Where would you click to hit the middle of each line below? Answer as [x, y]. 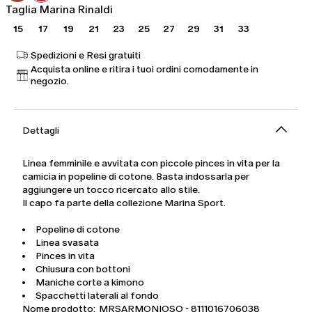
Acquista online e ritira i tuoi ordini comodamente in [145, 70]
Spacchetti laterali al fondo [97, 296]
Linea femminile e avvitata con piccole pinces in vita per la [151, 164]
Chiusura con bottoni [83, 270]
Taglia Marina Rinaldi [59, 10]
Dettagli [41, 131]
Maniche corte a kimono [90, 283]
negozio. [50, 81]
